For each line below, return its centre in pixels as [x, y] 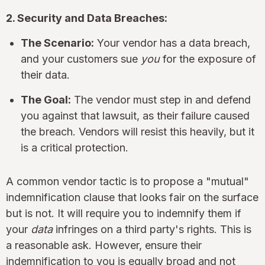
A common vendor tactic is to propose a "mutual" [127, 181]
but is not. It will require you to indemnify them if [124, 213]
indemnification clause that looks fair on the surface [132, 197]
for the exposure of [208, 59]
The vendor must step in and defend [161, 99]
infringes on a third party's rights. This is [152, 229]
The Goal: [46, 99]
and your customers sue [81, 59]
